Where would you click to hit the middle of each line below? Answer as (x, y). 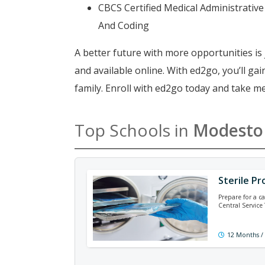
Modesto (228, 130)
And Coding (124, 25)
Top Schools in (134, 130)
